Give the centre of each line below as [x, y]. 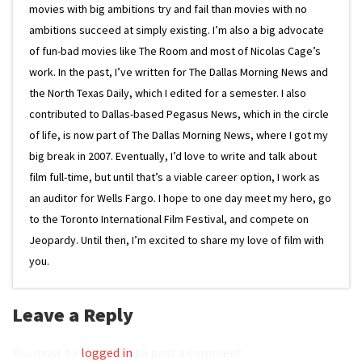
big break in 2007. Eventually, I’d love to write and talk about [173, 156]
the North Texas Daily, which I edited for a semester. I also [168, 93]
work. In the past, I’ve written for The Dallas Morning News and [179, 72]
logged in [107, 352]
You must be [46, 352]
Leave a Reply [73, 315]
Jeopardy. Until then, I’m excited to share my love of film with [177, 240]
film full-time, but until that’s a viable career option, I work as [175, 177]
